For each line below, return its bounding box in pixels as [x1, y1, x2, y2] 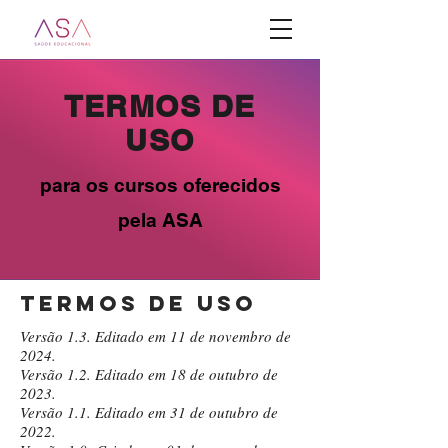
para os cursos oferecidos [39, 174, 281, 196]
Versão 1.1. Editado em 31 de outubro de [20, 402, 278, 422]
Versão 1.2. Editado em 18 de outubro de [20, 364, 278, 384]
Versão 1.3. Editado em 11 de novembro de [20, 326, 291, 346]
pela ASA [117, 209, 203, 231]
